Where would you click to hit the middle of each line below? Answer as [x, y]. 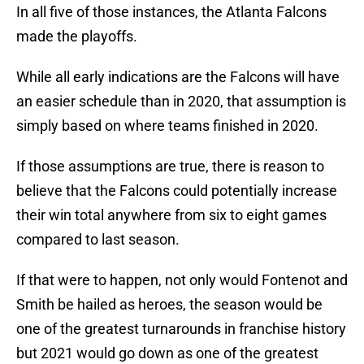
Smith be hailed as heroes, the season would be [169, 305]
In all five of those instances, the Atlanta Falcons [171, 12]
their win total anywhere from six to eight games [171, 215]
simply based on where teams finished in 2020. [167, 126]
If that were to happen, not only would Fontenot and [182, 280]
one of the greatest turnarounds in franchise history [181, 329]
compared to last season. [98, 240]
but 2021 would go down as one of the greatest [167, 353]
